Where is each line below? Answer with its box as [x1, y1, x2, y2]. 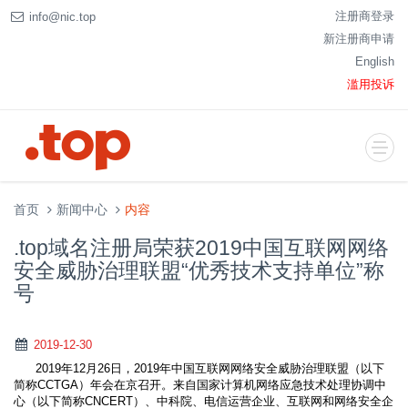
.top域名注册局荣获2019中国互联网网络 [14, 236, 389, 260]
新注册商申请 [323, 32, 394, 46]
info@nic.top [28, 10, 96, 24]
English [355, 55, 394, 68]
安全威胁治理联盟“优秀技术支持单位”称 [14, 259, 384, 282]
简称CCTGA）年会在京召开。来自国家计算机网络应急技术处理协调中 [14, 378, 386, 392]
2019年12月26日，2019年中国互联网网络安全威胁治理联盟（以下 [14, 362, 384, 375]
